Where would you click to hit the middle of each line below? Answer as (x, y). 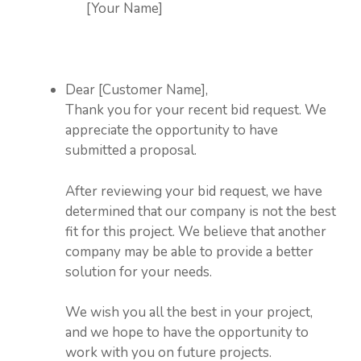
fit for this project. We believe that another (196, 231)
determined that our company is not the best (201, 211)
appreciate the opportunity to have (172, 130)
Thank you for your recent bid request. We (196, 110)
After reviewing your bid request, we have (194, 191)
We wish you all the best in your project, (189, 312)
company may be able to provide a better (189, 251)
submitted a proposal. (131, 150)
